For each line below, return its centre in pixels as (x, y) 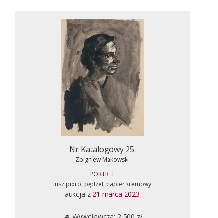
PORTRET (102, 174)
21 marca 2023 (116, 194)
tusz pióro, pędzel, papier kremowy (102, 184)
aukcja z (79, 194)
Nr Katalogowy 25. (102, 149)
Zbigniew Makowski (102, 159)
